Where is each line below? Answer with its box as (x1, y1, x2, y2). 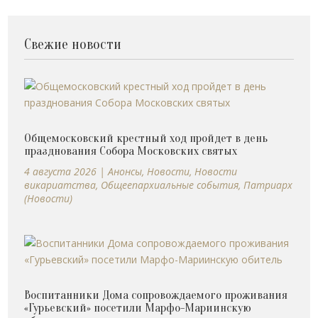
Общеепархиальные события (101, 178, 239, 192)
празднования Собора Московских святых (24, 144, 238, 158)
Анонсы (108, 165, 143, 179)
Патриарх (243, 178, 293, 192)
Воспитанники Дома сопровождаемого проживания (24, 288, 288, 302)
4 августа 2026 (24, 165, 97, 179)
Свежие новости (24, 36, 122, 53)
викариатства (24, 178, 97, 192)
